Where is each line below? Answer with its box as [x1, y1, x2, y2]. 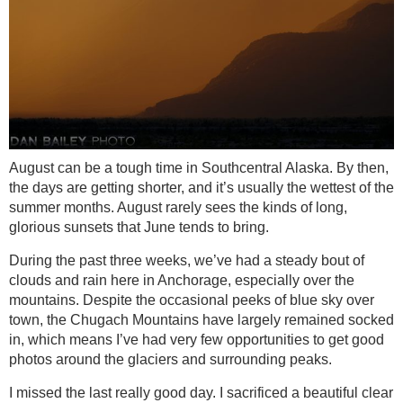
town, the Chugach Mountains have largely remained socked [9, 311, 394, 327]
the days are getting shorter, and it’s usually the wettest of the [9, 179, 394, 195]
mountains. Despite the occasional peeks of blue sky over [9, 291, 374, 308]
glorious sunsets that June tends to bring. [9, 219, 269, 235]
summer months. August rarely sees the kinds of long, [9, 199, 347, 215]
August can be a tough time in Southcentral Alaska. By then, [9, 159, 389, 175]
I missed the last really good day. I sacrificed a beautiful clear [9, 384, 393, 400]
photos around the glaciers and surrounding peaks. [9, 351, 332, 367]
